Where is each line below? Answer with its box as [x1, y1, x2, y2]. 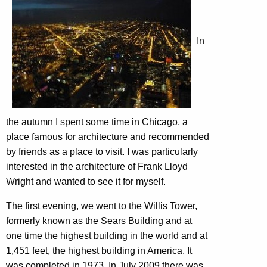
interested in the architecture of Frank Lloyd [6, 161, 188, 172]
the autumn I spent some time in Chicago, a [6, 116, 188, 127]
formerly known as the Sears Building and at [6, 215, 192, 226]
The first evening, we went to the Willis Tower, [6, 200, 197, 211]
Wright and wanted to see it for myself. [6, 176, 166, 187]
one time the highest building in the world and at [6, 230, 207, 241]
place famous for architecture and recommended [6, 131, 209, 142]
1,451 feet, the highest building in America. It [6, 245, 192, 256]
